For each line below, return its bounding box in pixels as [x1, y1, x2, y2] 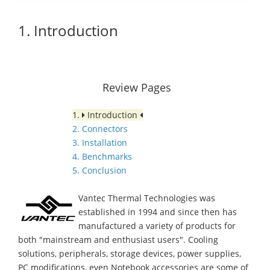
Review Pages [102, 80, 171, 95]
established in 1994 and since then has [78, 206, 237, 218]
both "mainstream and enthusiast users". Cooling [18, 234, 218, 245]
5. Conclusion [72, 165, 127, 176]
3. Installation [72, 137, 127, 148]
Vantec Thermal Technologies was [78, 192, 215, 204]
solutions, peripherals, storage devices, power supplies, [18, 248, 241, 259]
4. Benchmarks [72, 151, 132, 162]
